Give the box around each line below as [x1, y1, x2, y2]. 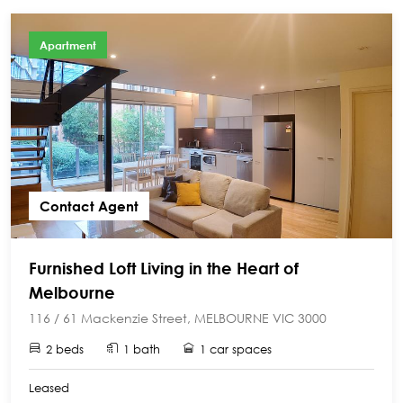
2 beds [46, 342, 84, 357]
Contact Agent [40, 198, 139, 214]
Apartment [40, 38, 96, 52]
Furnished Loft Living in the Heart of [29, 258, 299, 278]
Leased [29, 381, 69, 396]
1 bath [123, 342, 160, 357]
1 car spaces [200, 342, 272, 357]
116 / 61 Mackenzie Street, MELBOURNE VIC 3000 [29, 309, 327, 327]
